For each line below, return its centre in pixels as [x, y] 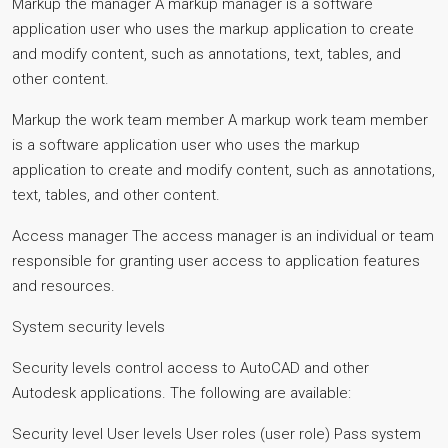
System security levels [88, 327]
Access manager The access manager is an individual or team [223, 236]
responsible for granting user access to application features [216, 261]
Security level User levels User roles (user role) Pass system [216, 434]
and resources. [63, 286]
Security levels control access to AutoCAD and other [190, 368]
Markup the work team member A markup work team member [220, 120]
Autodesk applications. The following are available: [181, 393]
